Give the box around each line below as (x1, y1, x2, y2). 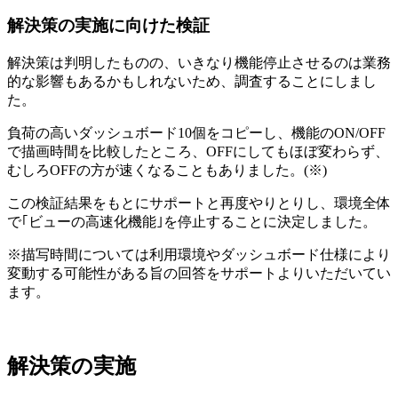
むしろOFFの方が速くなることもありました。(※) (7, 162, 327, 178)
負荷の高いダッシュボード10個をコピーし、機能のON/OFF (7, 124, 386, 140)
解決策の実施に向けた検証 (7, 16, 210, 36)
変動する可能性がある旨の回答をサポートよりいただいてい (7, 265, 391, 281)
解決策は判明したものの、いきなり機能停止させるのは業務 (7, 54, 391, 70)
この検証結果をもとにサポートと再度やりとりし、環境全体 (7, 195, 391, 211)
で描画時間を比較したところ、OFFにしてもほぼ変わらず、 (7, 143, 389, 159)
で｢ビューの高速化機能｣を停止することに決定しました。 (7, 213, 377, 229)
